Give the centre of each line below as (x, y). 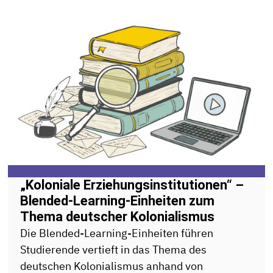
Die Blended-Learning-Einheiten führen (117, 233)
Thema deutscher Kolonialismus (118, 217)
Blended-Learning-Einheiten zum (118, 201)
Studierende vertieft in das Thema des (114, 250)
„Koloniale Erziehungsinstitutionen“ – (132, 185)
